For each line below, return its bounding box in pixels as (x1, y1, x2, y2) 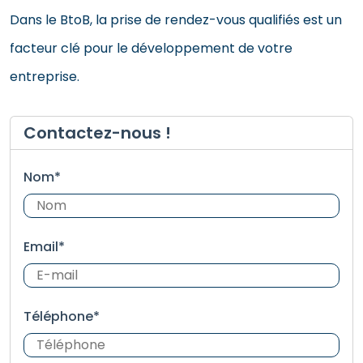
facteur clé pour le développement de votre (10, 38, 293, 58)
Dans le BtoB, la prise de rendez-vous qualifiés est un (10, 10, 342, 29)
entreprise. (10, 66, 79, 86)
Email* (23, 237, 65, 256)
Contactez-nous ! (23, 121, 171, 144)
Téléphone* (23, 306, 100, 326)
